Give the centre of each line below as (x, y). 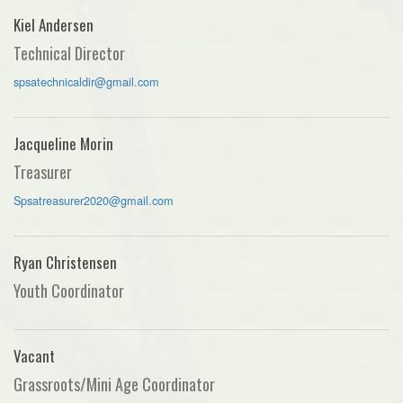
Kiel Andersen (54, 24)
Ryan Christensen (65, 262)
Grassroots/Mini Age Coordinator (114, 384)
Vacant (34, 355)
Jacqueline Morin (63, 143)
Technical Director (69, 53)
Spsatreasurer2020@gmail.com (94, 200)
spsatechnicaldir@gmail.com (86, 81)
